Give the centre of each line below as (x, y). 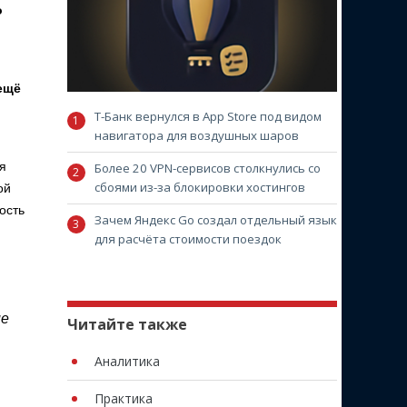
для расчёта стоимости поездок (188, 238)
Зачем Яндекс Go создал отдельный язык (215, 219)
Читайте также (127, 324)
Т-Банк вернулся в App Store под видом (208, 116)
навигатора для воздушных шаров (196, 135)
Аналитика (127, 361)
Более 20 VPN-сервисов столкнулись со (207, 168)
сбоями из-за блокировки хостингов (199, 187)
